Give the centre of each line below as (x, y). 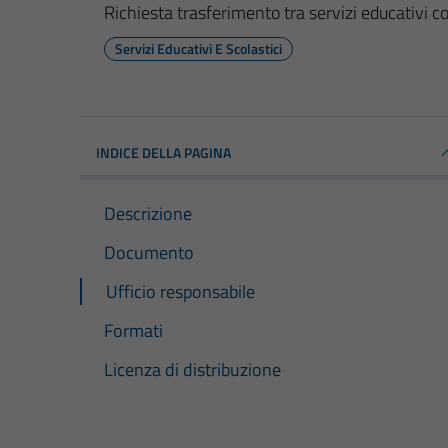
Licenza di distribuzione (192, 370)
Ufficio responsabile (180, 291)
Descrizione (148, 213)
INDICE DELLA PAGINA (163, 152)
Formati (133, 330)
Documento (149, 252)
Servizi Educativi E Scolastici (198, 48)
